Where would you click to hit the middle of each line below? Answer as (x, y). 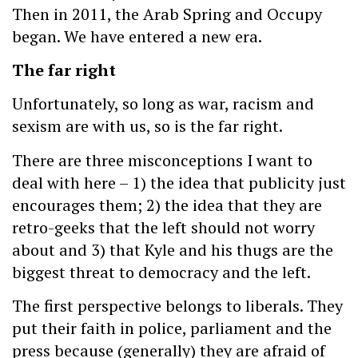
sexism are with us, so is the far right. (147, 126)
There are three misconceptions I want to (162, 160)
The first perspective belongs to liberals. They (177, 306)
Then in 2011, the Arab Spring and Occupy (167, 14)
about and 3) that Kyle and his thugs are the (173, 249)
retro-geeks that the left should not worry (163, 227)
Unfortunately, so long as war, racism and (163, 104)
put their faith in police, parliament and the (172, 328)
